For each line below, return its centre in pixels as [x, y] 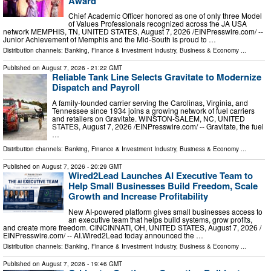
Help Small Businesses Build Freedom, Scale [163, 186]
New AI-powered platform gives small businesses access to [165, 211]
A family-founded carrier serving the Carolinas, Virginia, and [150, 102]
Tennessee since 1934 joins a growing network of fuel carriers [153, 110]
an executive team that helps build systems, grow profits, [160, 219]
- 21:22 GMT [104, 68]
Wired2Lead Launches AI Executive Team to [161, 176]
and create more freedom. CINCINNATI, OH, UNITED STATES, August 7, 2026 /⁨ [132, 227]
